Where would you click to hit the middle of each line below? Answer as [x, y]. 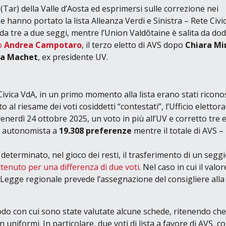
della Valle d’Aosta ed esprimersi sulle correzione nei [119, 8]
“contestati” [139, 106]
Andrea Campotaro [43, 45]
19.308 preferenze [95, 130]
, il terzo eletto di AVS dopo [133, 45]
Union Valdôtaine [137, 33]
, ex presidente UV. [73, 57]
